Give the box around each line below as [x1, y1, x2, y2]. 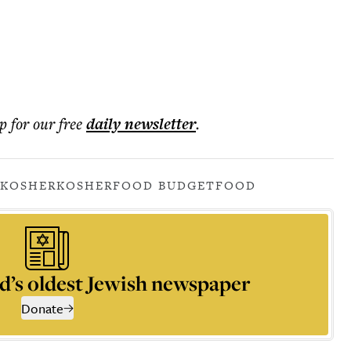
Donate [20, 299, 63, 318]
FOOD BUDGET [113, 177, 215, 194]
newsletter [121, 113, 196, 135]
